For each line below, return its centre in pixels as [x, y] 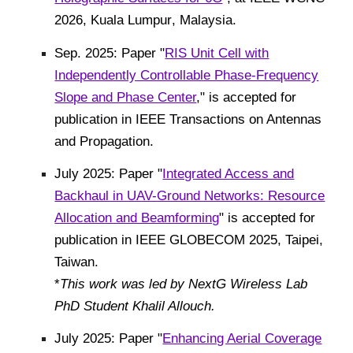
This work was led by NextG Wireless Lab [184, 283]
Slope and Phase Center [126, 97]
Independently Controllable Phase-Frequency [187, 74]
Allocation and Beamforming [137, 217]
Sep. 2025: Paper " [110, 52]
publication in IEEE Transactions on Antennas [188, 119]
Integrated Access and [229, 173]
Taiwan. [77, 261]
